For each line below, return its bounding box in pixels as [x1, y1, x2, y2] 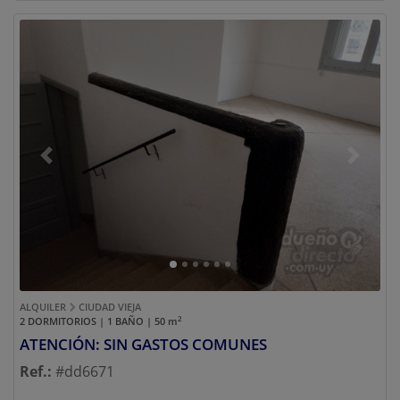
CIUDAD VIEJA [76, 299, 141, 313]
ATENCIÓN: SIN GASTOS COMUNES [20, 333, 267, 354]
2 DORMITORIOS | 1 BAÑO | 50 [20, 313, 168, 328]
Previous [45, 154, 104, 175]
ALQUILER [20, 299, 69, 313]
